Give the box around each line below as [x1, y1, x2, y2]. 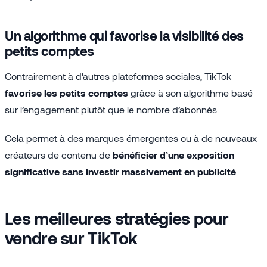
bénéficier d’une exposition [113, 148, 234, 160]
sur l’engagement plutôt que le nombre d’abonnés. [5, 103, 219, 115]
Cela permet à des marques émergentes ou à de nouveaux [5, 132, 257, 144]
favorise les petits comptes [5, 86, 128, 98]
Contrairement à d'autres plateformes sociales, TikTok [5, 70, 231, 82]
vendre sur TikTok [5, 227, 138, 248]
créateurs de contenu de [5, 148, 113, 160]
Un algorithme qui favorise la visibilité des [5, 27, 244, 43]
